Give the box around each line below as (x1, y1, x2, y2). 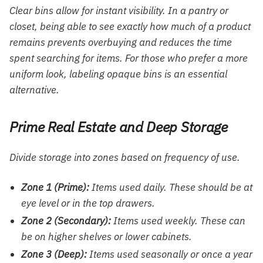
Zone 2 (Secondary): (21, 214, 111, 228)
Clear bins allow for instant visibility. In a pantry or (9, 4, 228, 17)
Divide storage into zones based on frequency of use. (9, 151, 240, 164)
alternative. (9, 83, 59, 96)
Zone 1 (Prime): (21, 181, 89, 194)
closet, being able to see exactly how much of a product (9, 19, 251, 33)
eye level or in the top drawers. (21, 197, 155, 210)
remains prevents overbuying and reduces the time (9, 35, 232, 49)
